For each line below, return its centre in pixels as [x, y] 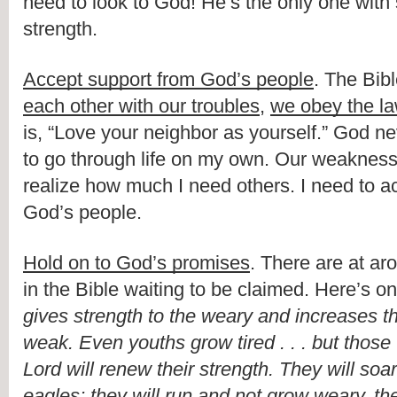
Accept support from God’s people [168, 80]
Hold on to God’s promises [136, 263]
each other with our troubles [141, 106]
